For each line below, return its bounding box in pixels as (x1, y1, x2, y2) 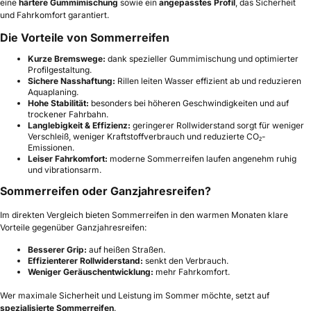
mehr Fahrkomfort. (153, 267, 230, 278)
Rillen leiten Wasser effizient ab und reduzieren (115, 76, 301, 87)
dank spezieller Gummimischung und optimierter (106, 53, 299, 65)
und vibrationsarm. (28, 165, 101, 176)
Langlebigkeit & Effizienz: (28, 120, 131, 131)
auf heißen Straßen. (87, 244, 165, 255)
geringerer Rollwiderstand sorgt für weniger (131, 120, 304, 131)
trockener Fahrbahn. (28, 109, 108, 120)
